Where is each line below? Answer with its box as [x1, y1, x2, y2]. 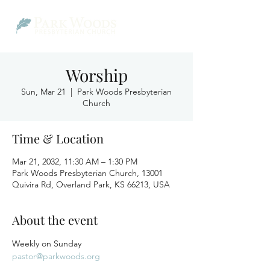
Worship [65, 64, 128, 86]
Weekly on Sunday [12, 238, 81, 249]
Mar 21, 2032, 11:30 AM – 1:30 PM [12, 156, 137, 167]
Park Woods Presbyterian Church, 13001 [12, 168, 163, 178]
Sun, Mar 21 [21, 86, 66, 97]
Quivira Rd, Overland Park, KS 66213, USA [12, 179, 170, 190]
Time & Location [12, 130, 104, 146]
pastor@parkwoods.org [12, 251, 100, 262]
